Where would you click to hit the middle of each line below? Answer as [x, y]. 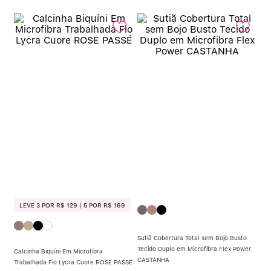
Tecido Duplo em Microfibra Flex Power [194, 248]
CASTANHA [153, 259]
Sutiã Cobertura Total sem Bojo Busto [192, 237]
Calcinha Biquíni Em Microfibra [58, 251]
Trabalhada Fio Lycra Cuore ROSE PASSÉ [73, 262]
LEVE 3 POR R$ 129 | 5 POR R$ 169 [72, 205]
